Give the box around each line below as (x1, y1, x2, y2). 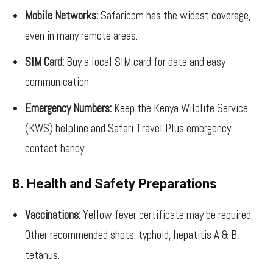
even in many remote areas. (25, 28, 138, 43)
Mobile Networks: (25, 8, 98, 23)
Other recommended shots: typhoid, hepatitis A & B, (25, 227, 239, 243)
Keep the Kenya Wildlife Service (112, 101, 248, 116)
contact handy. (25, 141, 86, 156)
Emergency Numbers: (25, 101, 112, 116)
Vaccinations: (25, 207, 80, 222)
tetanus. (25, 247, 60, 263)
